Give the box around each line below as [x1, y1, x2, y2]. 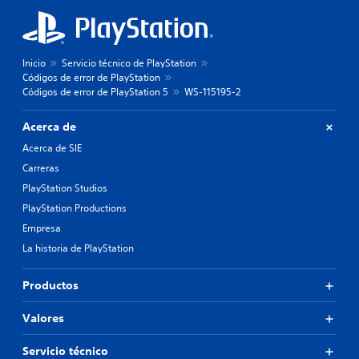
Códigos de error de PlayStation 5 [22, 85, 168, 99]
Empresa [22, 221, 61, 235]
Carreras [22, 161, 59, 175]
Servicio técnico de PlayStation [62, 56, 196, 70]
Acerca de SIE [22, 141, 82, 155]
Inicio [22, 56, 46, 70]
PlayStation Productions [22, 201, 127, 215]
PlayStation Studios [22, 181, 107, 195]
